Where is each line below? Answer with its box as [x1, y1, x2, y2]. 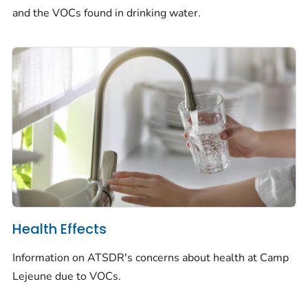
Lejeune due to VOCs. [12, 268, 121, 284]
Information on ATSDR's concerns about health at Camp [12, 250, 289, 265]
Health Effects [12, 219, 107, 239]
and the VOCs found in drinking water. [12, 5, 201, 21]
